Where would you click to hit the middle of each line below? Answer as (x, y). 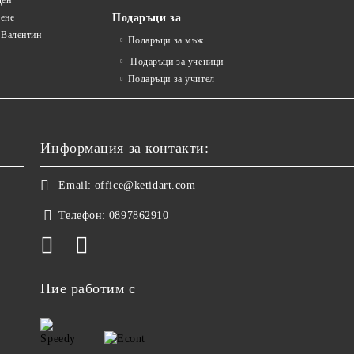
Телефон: (82, 215)
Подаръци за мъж (166, 40)
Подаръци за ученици (175, 62)
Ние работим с (88, 288)
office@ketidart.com (145, 185)
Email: (75, 185)
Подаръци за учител (171, 79)
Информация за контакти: (125, 148)
